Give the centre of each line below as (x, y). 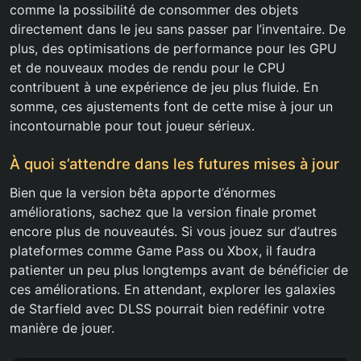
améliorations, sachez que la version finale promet (163, 212)
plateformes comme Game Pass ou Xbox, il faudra (163, 251)
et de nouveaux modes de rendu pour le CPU (147, 68)
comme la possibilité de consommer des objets (154, 10)
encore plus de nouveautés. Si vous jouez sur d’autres (173, 232)
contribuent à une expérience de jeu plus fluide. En (164, 87)
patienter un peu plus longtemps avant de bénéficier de (179, 270)
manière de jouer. (62, 328)
